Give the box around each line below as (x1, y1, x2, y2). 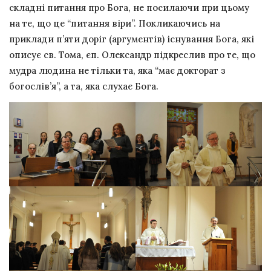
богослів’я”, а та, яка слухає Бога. (9, 80, 158, 92)
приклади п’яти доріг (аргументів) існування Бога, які (9, 33, 254, 45)
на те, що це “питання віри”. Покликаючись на (9, 17, 220, 29)
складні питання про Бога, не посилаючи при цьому (9, 1, 249, 13)
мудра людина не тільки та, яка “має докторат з (9, 64, 226, 76)
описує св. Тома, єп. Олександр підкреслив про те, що (9, 48, 255, 60)
